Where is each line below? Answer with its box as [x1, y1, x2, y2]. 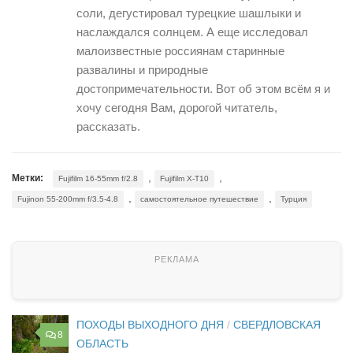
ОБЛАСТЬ [76, 337, 128, 351]
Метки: [12, 173, 43, 184]
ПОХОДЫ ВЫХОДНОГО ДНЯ [76, 318, 224, 332]
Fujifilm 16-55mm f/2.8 [58, 174, 138, 184]
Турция [281, 195, 307, 204]
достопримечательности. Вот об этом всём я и [76, 82, 330, 96]
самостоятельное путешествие [140, 195, 258, 204]
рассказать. [76, 120, 140, 134]
